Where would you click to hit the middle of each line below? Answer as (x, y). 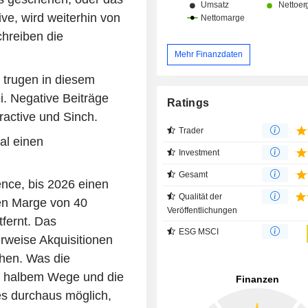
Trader (191, 130)
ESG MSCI (199, 231)
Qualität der (201, 196)
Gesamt (194, 174)
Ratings (188, 102)
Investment (199, 152)
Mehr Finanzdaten (209, 54)
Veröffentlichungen (202, 210)
